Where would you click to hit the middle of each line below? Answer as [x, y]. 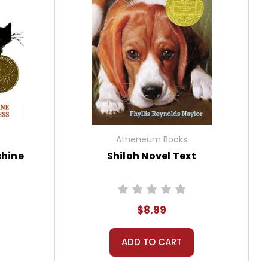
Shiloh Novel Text [151, 156]
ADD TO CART [151, 242]
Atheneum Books [151, 140]
